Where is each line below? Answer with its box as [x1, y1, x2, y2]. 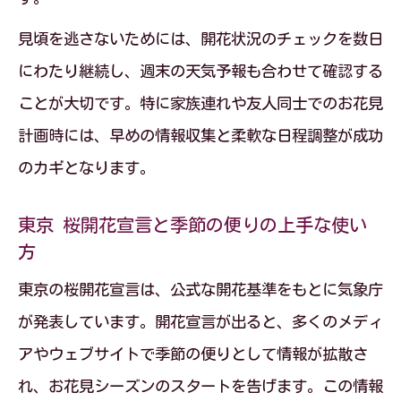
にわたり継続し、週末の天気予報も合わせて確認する [18, 64, 383, 79]
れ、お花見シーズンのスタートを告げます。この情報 [18, 379, 383, 394]
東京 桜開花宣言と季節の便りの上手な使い [18, 216, 367, 234]
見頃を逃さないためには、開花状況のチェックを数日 [18, 31, 383, 47]
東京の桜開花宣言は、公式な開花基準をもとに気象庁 [18, 282, 383, 297]
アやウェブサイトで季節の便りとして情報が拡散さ [18, 346, 368, 362]
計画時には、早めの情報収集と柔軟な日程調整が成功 [18, 128, 383, 143]
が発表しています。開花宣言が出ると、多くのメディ [18, 314, 383, 329]
